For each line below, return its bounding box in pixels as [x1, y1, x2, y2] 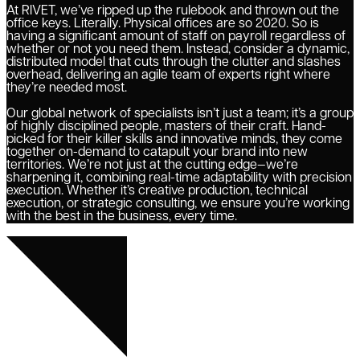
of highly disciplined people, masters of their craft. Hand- [6, 120, 326, 133]
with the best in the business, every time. [6, 210, 237, 223]
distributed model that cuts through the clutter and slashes [6, 55, 341, 69]
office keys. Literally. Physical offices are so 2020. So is [6, 17, 319, 31]
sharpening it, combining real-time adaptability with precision [6, 171, 352, 185]
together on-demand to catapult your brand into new [6, 145, 308, 159]
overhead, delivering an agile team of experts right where [6, 68, 330, 82]
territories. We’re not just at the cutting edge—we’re [6, 158, 298, 172]
